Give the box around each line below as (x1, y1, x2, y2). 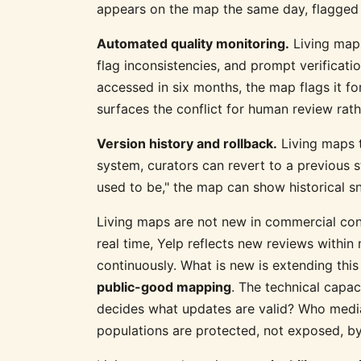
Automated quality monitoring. (97, 35, 289, 52)
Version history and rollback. (97, 135, 277, 151)
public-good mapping (97, 278, 231, 295)
